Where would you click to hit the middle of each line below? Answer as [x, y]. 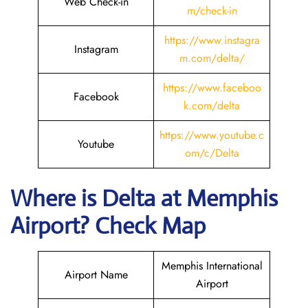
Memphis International [212, 266]
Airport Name [96, 275]
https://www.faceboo [212, 88]
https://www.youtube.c [212, 135]
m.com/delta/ [212, 58]
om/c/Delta [212, 153]
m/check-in [212, 11]
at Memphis [219, 198]
